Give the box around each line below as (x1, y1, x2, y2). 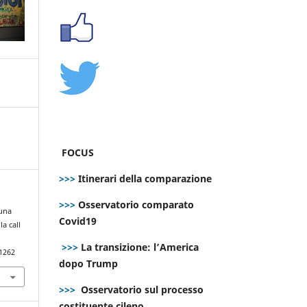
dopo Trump (59, 256, 118, 270)
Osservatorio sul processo (81, 282, 204, 296)
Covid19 (59, 214, 99, 228)
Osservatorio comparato (78, 197, 194, 211)
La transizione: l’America (78, 240, 199, 254)
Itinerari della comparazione (75, 171, 212, 185)
